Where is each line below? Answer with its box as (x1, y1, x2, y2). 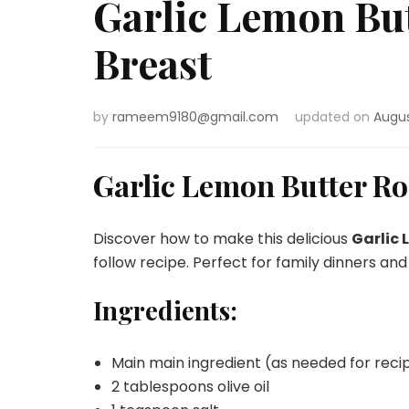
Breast (93, 36, 212, 89)
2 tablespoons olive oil (111, 375, 269, 397)
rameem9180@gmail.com (112, 108, 278, 126)
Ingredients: (93, 292, 237, 327)
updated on (295, 108, 373, 126)
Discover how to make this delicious (93, 227, 351, 249)
